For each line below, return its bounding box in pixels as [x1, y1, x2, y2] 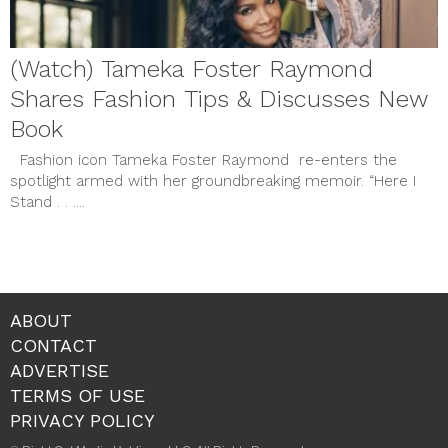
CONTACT [10, 334, 97, 356]
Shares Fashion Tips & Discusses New [10, 84, 428, 113]
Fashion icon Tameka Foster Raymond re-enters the [10, 150, 397, 169]
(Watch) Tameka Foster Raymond [10, 54, 373, 83]
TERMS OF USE [10, 384, 145, 406]
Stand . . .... [10, 192, 85, 211]
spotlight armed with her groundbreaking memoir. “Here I [10, 171, 416, 190]
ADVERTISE [10, 359, 109, 381]
